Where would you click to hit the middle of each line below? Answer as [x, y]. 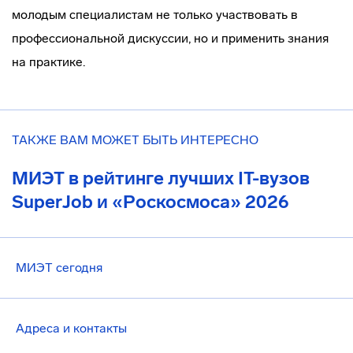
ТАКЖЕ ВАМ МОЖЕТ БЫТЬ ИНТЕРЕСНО [135, 140]
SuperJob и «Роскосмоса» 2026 [150, 202]
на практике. [48, 62]
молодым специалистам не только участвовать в [155, 15]
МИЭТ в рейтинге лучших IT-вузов [161, 178]
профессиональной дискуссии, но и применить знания [170, 38]
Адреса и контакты [71, 328]
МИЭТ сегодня [59, 268]
